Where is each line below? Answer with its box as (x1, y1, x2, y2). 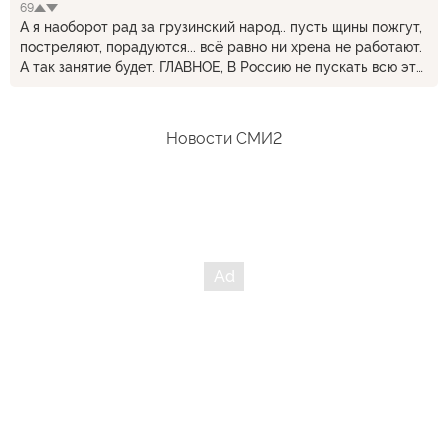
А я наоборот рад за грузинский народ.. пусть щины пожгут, (20, 19, 422, 35)
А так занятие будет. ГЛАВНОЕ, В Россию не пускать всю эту (20, 59, 424, 75)
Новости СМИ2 (166, 129, 282, 148)
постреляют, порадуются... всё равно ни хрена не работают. (20, 39, 422, 55)
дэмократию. (20, 79, 105, 95)
